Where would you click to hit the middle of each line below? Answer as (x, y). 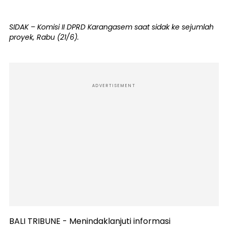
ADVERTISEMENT (114, 85)
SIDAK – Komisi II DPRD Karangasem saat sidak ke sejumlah (111, 27)
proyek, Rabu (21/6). (44, 37)
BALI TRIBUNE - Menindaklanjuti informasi (90, 221)
